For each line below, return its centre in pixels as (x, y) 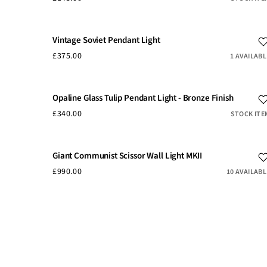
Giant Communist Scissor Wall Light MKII (128, 156)
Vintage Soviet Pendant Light (106, 40)
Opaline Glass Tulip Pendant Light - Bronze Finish (143, 98)
